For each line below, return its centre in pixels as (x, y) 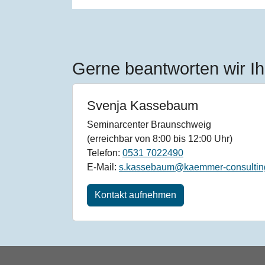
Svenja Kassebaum (143, 106)
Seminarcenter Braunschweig (149, 125)
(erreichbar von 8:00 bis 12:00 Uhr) (160, 139)
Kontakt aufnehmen (135, 195)
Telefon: (105, 153)
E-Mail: (103, 167)
